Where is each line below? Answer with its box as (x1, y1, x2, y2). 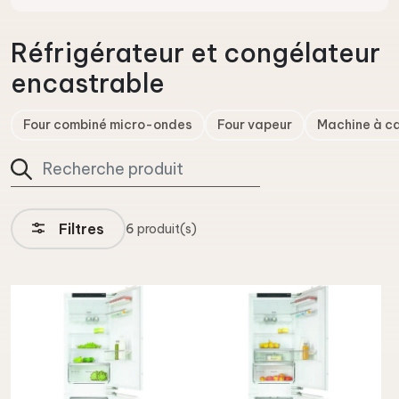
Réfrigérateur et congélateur (11, 37, 380, 70)
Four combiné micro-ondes (23, 117, 192, 134)
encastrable (11, 67, 165, 101)
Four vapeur (217, 117, 292, 134)
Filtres (55, 220, 104, 239)
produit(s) (134, 221, 197, 238)
